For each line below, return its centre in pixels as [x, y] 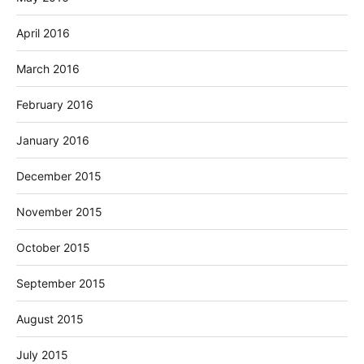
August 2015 [50, 318]
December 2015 [59, 175]
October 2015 [53, 247]
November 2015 [59, 211]
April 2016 [43, 32]
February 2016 [55, 104]
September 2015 [61, 283]
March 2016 [48, 68]
